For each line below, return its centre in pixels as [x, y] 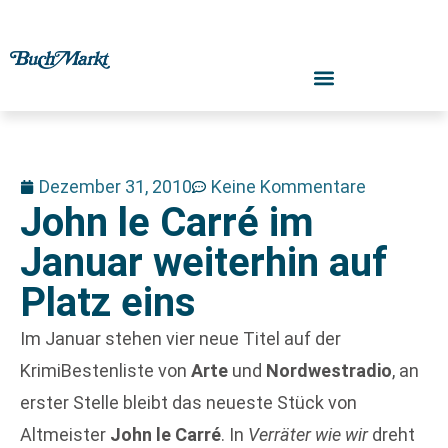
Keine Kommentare [288, 186]
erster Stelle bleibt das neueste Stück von [188, 402]
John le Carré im [167, 222]
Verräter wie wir [308, 434]
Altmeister [65, 434]
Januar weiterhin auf [204, 262]
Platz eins [108, 302]
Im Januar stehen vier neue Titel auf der [180, 338]
